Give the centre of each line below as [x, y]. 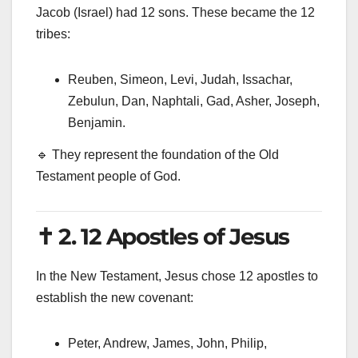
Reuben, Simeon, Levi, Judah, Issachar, [180, 80]
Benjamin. [97, 123]
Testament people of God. [108, 176]
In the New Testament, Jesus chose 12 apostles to [177, 276]
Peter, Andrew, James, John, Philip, [167, 343]
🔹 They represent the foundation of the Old [157, 154]
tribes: [53, 34]
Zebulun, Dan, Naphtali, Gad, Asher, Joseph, [194, 101]
